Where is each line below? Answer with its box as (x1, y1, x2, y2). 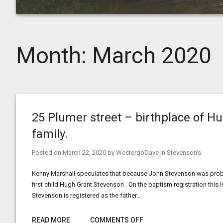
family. (32, 127, 68, 141)
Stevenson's (167, 149, 201, 156)
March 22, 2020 (63, 149, 106, 156)
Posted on (32, 149, 63, 156)
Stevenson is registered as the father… (32, 192, 141, 199)
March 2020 (92, 42, 211, 69)
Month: (16, 42, 92, 69)
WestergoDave (116, 149, 159, 156)
